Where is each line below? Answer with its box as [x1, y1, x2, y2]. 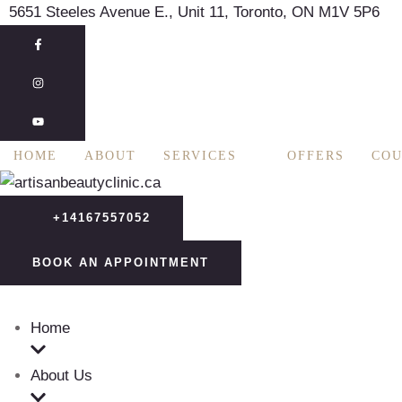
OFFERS [287, 149, 345, 162]
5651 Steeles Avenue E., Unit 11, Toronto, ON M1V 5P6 [9, 4, 380, 21]
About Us [31, 367, 92, 385]
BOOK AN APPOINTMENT [32, 256, 209, 269]
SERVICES [163, 149, 237, 162]
